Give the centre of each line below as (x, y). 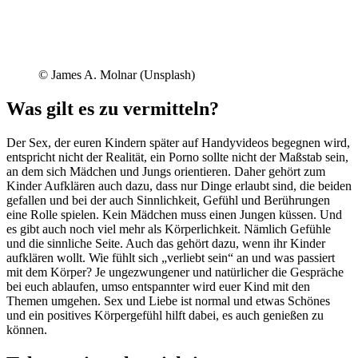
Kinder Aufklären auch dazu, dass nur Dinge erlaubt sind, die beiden (179, 185)
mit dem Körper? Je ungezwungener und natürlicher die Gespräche (175, 272)
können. (27, 329)
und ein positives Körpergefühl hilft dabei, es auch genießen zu (165, 315)
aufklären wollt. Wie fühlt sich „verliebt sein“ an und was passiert (171, 257)
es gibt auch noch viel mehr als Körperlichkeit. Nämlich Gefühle (169, 229)
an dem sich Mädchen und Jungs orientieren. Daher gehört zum (166, 171)
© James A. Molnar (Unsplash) (117, 75)
